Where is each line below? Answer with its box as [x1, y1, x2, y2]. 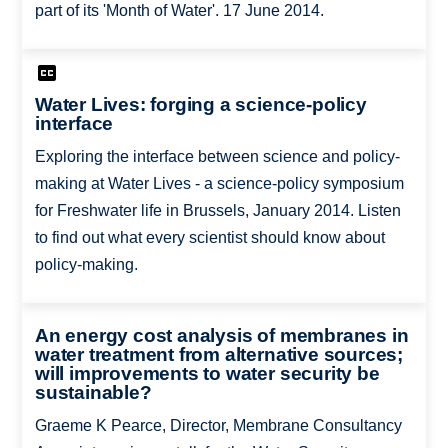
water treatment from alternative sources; [34, 343, 404, 365]
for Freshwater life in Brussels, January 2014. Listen [34, 202, 401, 220]
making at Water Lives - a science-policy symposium [34, 175, 404, 193]
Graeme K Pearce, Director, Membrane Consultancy [34, 416, 402, 434]
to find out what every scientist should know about [34, 229, 385, 247]
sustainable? [34, 381, 152, 403]
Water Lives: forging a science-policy [34, 94, 367, 116]
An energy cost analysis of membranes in [34, 324, 409, 346]
